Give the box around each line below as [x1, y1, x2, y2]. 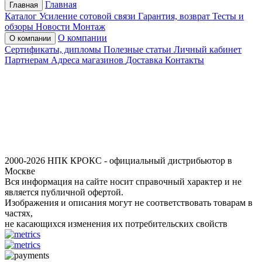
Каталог [5, 11, 37, 21]
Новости [36, 21, 70, 32]
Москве [5, 166, 35, 176]
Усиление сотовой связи [39, 11, 136, 21]
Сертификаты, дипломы [5, 44, 101, 54]
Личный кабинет [174, 44, 242, 54]
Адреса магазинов [51, 54, 123, 65]
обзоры [5, 21, 33, 32]
